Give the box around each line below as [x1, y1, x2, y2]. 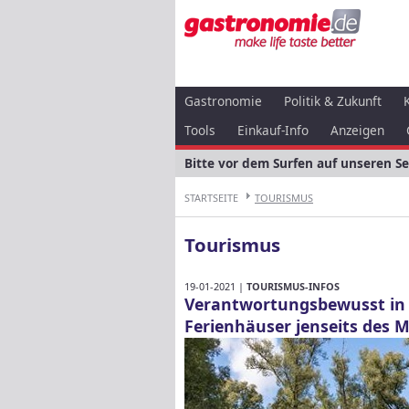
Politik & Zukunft [284, 92, 382, 110]
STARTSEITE [184, 191, 238, 204]
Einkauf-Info [237, 121, 309, 139]
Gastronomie [184, 92, 262, 110]
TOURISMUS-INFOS [246, 278, 340, 293]
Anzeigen [330, 121, 384, 139]
